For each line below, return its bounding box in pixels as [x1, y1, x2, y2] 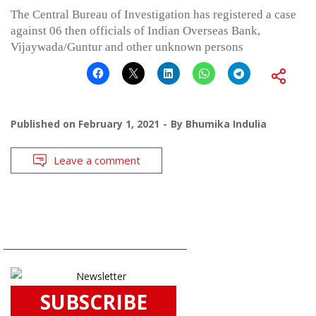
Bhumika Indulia [186, 116, 267, 130]
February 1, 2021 [78, 116, 159, 130]
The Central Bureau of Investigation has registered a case [11, 7, 296, 21]
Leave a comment [54, 152, 140, 167]
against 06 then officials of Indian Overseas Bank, [11, 23, 260, 37]
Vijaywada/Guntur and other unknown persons [11, 39, 243, 54]
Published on [11, 116, 78, 130]
